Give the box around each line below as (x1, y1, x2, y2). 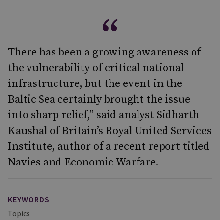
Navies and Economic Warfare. (8, 156, 159, 169)
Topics (8, 208, 30, 218)
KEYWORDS (8, 194, 50, 204)
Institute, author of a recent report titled (8, 140, 210, 153)
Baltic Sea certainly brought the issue (8, 93, 190, 106)
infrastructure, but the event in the (8, 77, 182, 90)
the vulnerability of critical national (8, 61, 184, 75)
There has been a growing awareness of (8, 46, 201, 59)
